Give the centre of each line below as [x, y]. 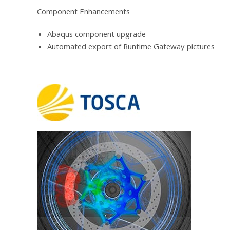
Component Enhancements [83, 13]
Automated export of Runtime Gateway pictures [131, 48]
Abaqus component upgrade [97, 36]
